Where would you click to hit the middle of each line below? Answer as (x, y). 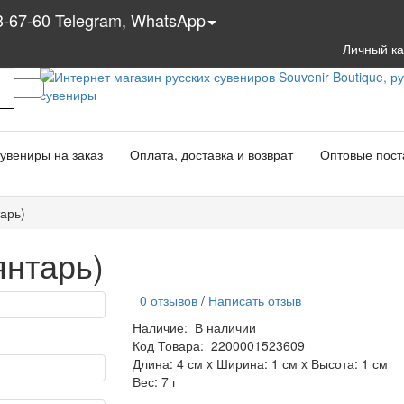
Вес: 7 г (154, 381)
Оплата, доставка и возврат (211, 154)
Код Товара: (168, 345)
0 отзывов (165, 300)
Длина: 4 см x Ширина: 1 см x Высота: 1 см (260, 363)
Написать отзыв (254, 300)
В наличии (225, 327)
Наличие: (163, 327)
